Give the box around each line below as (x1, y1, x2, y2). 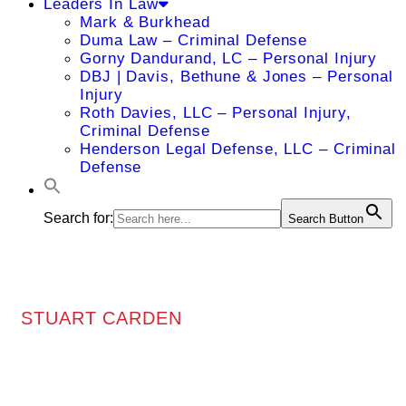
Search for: (43, 210, 113, 226)
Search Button (288, 212, 363, 226)
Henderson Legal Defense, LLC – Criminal (80, 140, 397, 158)
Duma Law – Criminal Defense (80, 32, 308, 49)
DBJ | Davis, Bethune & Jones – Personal (80, 68, 394, 85)
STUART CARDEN (21, 307, 182, 328)
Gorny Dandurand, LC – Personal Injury (80, 50, 378, 67)
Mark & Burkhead (80, 14, 210, 31)
